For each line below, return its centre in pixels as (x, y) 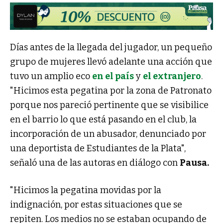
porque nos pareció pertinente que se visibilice (109, 105)
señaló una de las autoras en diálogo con (95, 163)
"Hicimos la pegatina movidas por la (86, 190)
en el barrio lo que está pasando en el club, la (103, 120)
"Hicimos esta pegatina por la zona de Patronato (111, 91)
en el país (113, 76)
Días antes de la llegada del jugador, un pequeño (111, 48)
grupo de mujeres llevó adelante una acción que (111, 62)
